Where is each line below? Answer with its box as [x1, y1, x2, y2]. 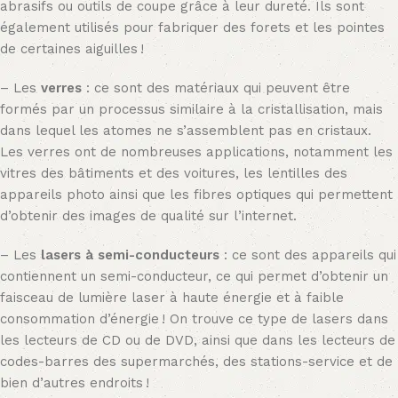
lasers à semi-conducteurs [41, 247, 219, 264]
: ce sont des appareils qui [219, 247, 396, 264]
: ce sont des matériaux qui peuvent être [82, 80, 350, 97]
